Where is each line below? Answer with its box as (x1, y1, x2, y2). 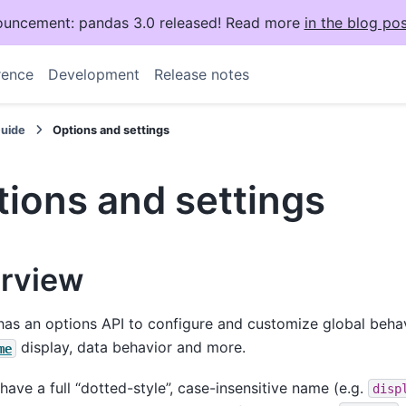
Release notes (153, 65, 249, 83)
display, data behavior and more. (16, 338, 246, 357)
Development (47, 65, 140, 83)
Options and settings (53, 123, 170, 137)
